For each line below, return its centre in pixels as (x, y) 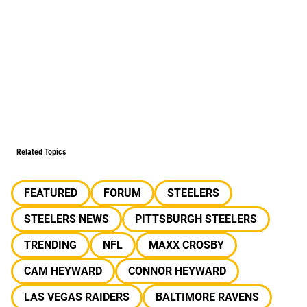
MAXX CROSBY (186, 245)
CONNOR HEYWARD (177, 271)
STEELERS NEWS (66, 219)
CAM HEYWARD (63, 271)
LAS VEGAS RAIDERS (77, 297)
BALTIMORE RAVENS (207, 297)
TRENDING (50, 245)
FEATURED (51, 193)
